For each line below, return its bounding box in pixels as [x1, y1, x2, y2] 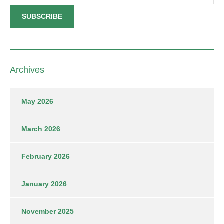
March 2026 [21, 124, 60, 133]
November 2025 [21, 207, 74, 215]
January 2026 [21, 179, 67, 188]
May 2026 [21, 97, 53, 105]
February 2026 [21, 152, 70, 160]
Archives [10, 64, 44, 75]
